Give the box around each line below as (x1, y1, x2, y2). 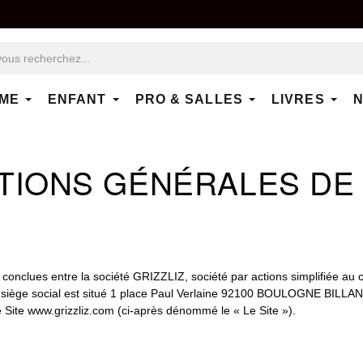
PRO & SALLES (135, 92, 243, 107)
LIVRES (271, 92, 325, 107)
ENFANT (47, 92, 107, 107)
